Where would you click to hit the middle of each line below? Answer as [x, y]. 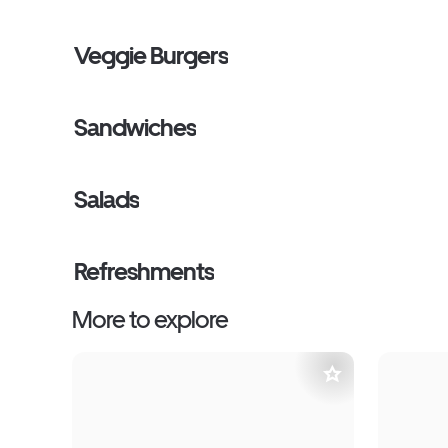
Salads [107, 199]
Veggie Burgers [151, 55]
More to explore [150, 319]
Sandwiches [135, 127]
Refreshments [144, 271]
